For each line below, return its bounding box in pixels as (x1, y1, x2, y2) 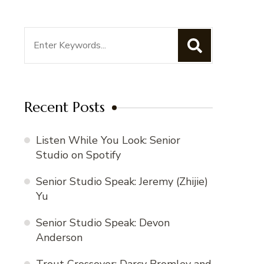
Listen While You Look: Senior (36, 133, 180, 148)
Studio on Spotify (36, 148, 121, 163)
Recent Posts (24, 98, 105, 117)
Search (24, 29, 57, 44)
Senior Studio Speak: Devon (36, 216, 170, 230)
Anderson (36, 230, 82, 245)
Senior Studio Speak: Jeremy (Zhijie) (36, 174, 208, 189)
